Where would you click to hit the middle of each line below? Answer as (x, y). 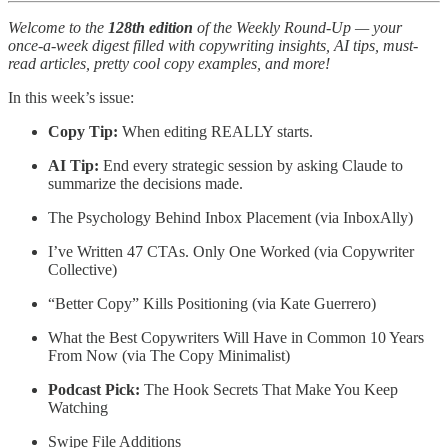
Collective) (82, 269)
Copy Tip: (83, 131)
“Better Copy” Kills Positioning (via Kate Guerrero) (212, 303)
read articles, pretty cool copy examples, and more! (169, 63)
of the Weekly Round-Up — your (297, 27)
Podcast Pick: (94, 389)
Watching (78, 407)
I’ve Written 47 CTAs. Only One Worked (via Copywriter (231, 251)
